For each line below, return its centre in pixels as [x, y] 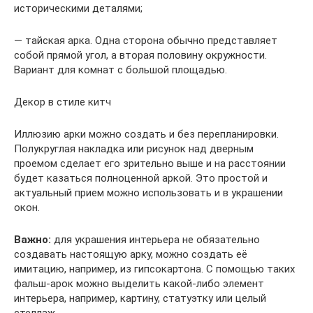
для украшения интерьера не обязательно [155, 239]
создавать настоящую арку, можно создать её [131, 254]
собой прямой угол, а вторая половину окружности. [140, 55]
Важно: [32, 239]
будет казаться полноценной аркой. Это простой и [141, 178]
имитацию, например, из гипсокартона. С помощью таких [154, 269]
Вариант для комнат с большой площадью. [121, 70]
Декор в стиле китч [63, 102]
